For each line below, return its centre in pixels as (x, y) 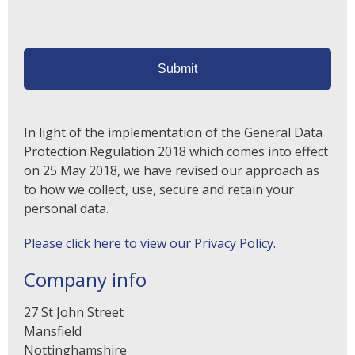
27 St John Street (74, 312)
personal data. (66, 208)
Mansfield (53, 331)
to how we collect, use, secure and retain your (159, 189)
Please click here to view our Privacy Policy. (150, 243)
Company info (85, 279)
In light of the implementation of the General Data (173, 132)
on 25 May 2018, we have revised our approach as (172, 170)
